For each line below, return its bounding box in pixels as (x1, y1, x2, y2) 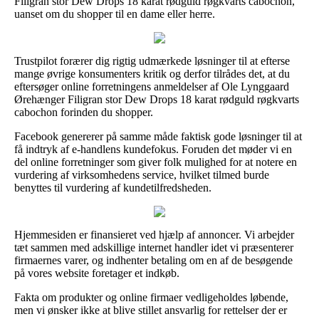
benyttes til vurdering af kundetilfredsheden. (14, 181, 211, 194)
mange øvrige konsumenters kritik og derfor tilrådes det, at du (14, 67, 290, 80)
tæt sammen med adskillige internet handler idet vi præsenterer (14, 241, 293, 253)
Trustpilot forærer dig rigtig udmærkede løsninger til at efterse (14, 54, 290, 67)
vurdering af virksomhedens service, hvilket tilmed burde (14, 168, 269, 181)
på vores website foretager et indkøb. (14, 266, 179, 279)
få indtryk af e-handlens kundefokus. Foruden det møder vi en (14, 142, 292, 155)
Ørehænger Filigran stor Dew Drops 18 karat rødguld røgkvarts (14, 93, 299, 105)
